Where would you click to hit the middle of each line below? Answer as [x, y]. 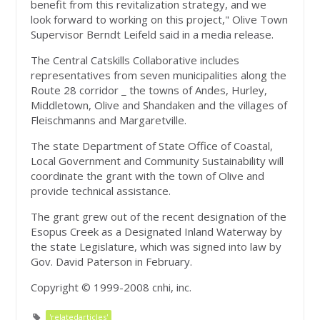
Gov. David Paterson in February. [112, 262]
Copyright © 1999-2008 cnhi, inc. [111, 287]
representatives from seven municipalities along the [159, 75]
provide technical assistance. [101, 191]
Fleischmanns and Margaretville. [109, 120]
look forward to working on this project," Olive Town [160, 20]
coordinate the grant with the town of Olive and [148, 176]
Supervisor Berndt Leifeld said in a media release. [152, 35]
